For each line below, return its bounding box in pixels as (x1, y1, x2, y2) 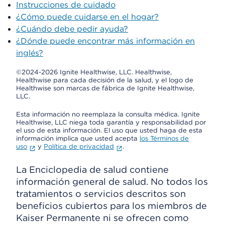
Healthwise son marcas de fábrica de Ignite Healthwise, (16, 84, 194, 92)
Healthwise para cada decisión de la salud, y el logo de (16, 76, 193, 84)
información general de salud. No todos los (16, 176, 208, 187)
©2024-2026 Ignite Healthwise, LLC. (16, 68, 135, 76)
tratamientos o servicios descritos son (16, 188, 186, 199)
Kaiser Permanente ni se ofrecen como (16, 212, 189, 223)
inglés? (16, 48, 43, 58)
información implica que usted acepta (16, 135, 140, 142)
